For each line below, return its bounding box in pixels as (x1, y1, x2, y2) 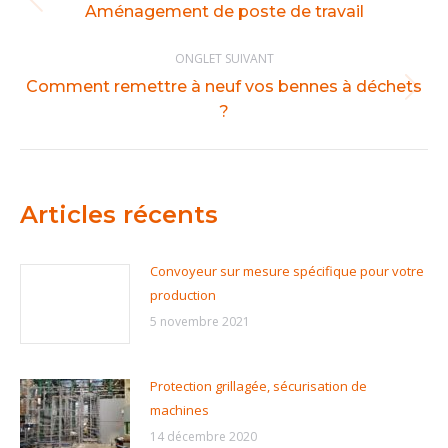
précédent (223, 25, 287, 44)
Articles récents (20, 200, 218, 229)
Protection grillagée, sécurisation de (150, 377, 367, 395)
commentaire (20, 14, 227, 51)
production (150, 286, 216, 304)
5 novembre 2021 (150, 313, 250, 330)
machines (150, 401, 209, 419)
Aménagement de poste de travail (84, 2, 364, 21)
